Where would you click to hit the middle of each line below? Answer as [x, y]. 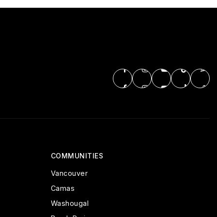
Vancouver [69, 173]
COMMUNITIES [77, 156]
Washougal [70, 203]
